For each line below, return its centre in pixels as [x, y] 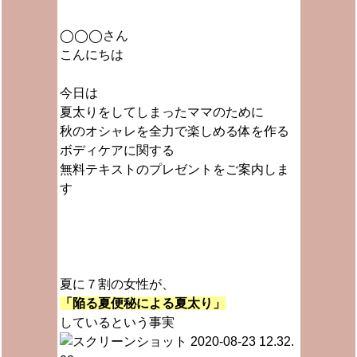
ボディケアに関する [117, 150]
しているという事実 [117, 322]
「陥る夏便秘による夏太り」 [142, 303]
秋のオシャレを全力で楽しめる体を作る [174, 131]
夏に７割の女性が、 [117, 284]
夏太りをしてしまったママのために [161, 112]
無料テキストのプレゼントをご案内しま [174, 169]
